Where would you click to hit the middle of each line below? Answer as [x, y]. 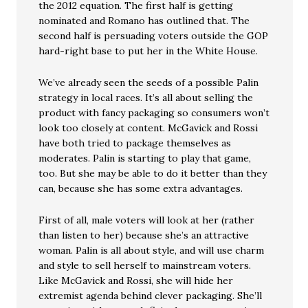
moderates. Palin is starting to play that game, [145, 158]
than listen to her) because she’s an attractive [144, 235]
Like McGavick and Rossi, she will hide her [136, 280]
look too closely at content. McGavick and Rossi [148, 128]
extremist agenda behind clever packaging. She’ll [151, 296]
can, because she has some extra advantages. [141, 188]
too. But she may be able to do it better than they [153, 173]
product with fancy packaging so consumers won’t [154, 113]
